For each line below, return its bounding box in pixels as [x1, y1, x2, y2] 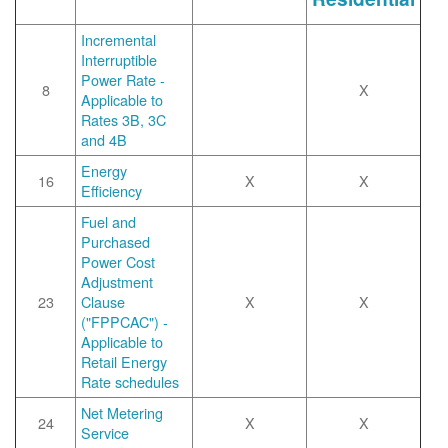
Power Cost [81, 251, 155, 272]
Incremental [81, 29, 156, 50]
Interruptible [81, 49, 157, 70]
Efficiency [81, 180, 142, 201]
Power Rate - [81, 69, 165, 90]
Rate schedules [81, 371, 179, 392]
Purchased [81, 231, 150, 252]
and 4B [81, 129, 127, 150]
